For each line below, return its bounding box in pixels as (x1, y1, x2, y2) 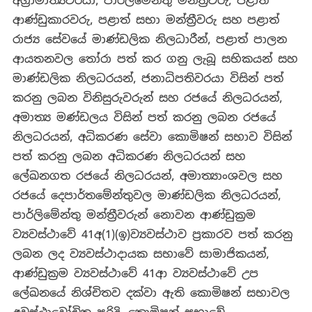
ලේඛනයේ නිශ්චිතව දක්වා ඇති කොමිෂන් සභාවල (12, 286, 290, 301)
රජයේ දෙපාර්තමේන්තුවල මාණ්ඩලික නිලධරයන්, (12, 188, 281, 203)
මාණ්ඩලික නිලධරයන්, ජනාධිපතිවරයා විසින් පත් (12, 71, 283, 86)
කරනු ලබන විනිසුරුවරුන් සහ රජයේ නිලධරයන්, (12, 91, 282, 106)
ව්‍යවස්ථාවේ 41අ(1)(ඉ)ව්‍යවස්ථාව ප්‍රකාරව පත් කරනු (12, 227, 292, 242)
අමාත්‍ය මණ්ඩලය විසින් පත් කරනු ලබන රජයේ (12, 110, 276, 125)
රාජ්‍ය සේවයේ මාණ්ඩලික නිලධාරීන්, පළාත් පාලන (12, 32, 287, 47)
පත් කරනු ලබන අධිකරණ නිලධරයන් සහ (12, 149, 245, 164)
